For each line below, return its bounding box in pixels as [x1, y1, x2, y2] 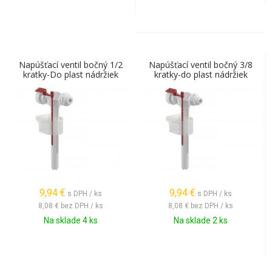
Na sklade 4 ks [44, 216, 98, 225]
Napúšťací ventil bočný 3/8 [149, 59, 253, 70]
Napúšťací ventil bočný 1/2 [19, 59, 123, 70]
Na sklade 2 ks [174, 216, 228, 225]
